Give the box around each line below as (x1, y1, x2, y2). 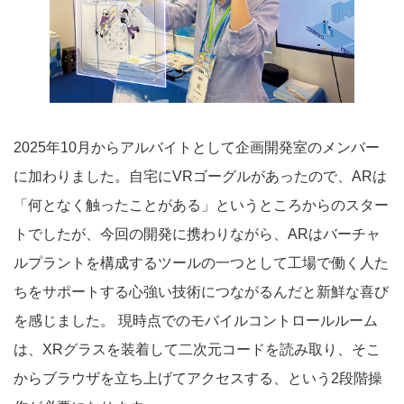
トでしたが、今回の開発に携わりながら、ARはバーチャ (14, 225, 381, 242)
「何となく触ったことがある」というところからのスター (14, 197, 389, 213)
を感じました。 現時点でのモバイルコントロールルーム (14, 312, 378, 328)
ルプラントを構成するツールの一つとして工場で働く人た (14, 254, 389, 271)
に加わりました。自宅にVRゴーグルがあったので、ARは (14, 168, 387, 184)
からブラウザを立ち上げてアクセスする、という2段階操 (14, 370, 382, 386)
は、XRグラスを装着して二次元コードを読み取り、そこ (14, 341, 381, 357)
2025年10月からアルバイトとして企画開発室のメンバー (14, 139, 380, 155)
